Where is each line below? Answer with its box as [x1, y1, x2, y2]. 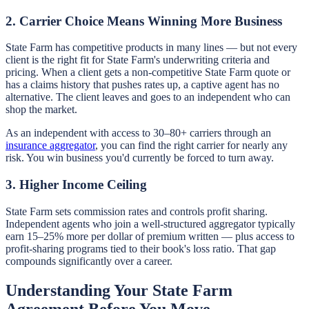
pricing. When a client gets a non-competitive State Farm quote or [6, 66, 290, 79]
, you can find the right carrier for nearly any [95, 139, 288, 152]
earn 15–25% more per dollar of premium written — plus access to [6, 230, 295, 242]
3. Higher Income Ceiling [6, 177, 147, 192]
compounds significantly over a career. [6, 255, 172, 267]
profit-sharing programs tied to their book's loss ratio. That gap [6, 242, 276, 255]
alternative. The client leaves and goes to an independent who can [6, 91, 290, 103]
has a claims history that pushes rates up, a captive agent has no [6, 79, 279, 91]
